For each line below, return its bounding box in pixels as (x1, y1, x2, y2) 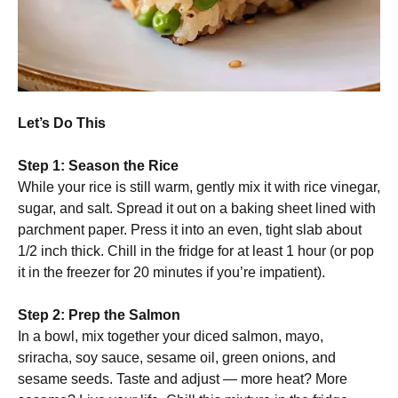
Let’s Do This (18, 115, 106, 131)
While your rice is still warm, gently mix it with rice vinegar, (18, 179, 380, 195)
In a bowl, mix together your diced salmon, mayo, (18, 329, 323, 344)
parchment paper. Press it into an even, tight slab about (18, 222, 362, 237)
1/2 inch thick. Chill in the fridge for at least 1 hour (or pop (18, 243, 374, 259)
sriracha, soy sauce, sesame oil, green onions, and (18, 350, 336, 365)
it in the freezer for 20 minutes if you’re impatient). (18, 265, 325, 280)
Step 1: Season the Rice (18, 158, 179, 173)
